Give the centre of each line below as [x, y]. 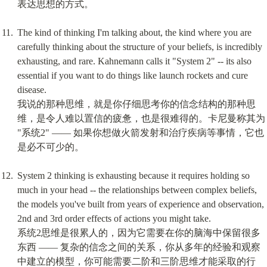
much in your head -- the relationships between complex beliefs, [137, 190]
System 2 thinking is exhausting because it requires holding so [133, 176]
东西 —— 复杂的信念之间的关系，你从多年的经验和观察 [139, 247]
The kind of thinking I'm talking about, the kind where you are [134, 33]
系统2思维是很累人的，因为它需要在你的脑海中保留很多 [139, 233]
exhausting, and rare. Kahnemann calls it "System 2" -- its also [134, 61]
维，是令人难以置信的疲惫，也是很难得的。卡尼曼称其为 [141, 119]
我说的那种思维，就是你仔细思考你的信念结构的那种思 [136, 104]
